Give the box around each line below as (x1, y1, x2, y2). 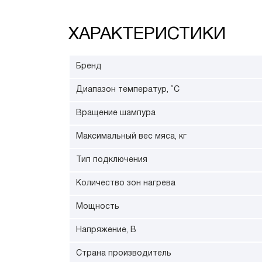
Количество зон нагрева (76, 180, 175, 187)
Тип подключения (76, 156, 147, 164)
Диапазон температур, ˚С (76, 86, 180, 94)
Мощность (76, 203, 119, 211)
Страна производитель (76, 250, 171, 257)
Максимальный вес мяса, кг (76, 133, 187, 140)
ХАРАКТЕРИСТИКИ (68, 27, 226, 43)
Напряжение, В (76, 226, 136, 234)
